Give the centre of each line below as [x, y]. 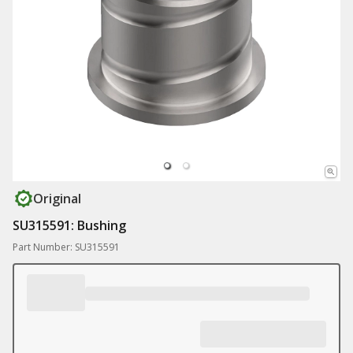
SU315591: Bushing [69, 225]
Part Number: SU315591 [66, 247]
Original [57, 199]
